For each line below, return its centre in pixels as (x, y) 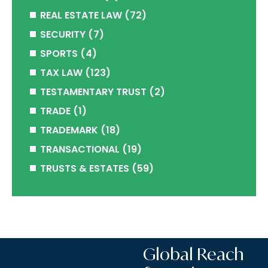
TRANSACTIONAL (80, 149)
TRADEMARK (69, 130)
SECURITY (63, 34)
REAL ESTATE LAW (81, 15)
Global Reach (194, 254)
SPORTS (59, 54)
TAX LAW (61, 73)
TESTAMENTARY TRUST (93, 92)
